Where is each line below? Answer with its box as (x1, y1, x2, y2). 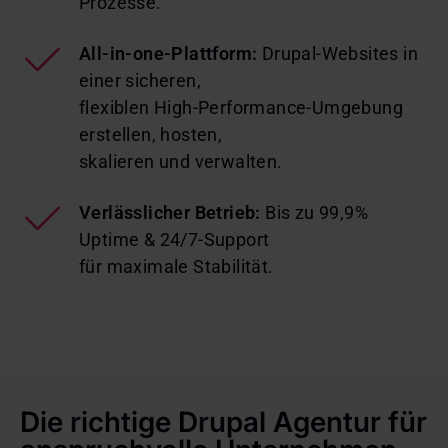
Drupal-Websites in (257, 43, 419, 65)
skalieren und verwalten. (79, 151, 283, 173)
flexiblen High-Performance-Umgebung (79, 97, 403, 119)
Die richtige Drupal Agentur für (20, 405, 427, 440)
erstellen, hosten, (79, 124, 227, 146)
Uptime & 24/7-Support (79, 229, 274, 251)
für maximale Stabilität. (79, 256, 274, 278)
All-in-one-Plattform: (79, 43, 258, 65)
